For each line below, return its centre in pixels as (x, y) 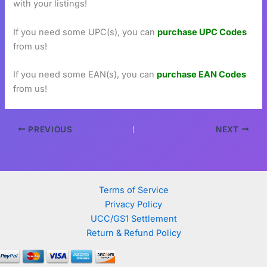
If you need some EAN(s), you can (85, 74)
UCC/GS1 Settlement (133, 218)
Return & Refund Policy (133, 233)
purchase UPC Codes (202, 32)
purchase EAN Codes (202, 74)
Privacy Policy (133, 204)
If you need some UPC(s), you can (86, 32)
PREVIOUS (49, 129)
